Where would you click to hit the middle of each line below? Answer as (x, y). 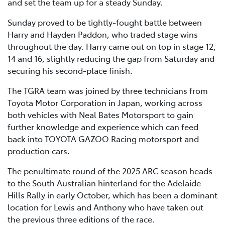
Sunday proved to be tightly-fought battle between (105, 22)
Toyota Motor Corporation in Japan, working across (105, 103)
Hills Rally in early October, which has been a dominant (113, 195)
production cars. (39, 151)
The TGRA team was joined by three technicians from (108, 91)
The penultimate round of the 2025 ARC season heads (110, 171)
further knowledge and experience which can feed (103, 127)
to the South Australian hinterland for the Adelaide (104, 183)
